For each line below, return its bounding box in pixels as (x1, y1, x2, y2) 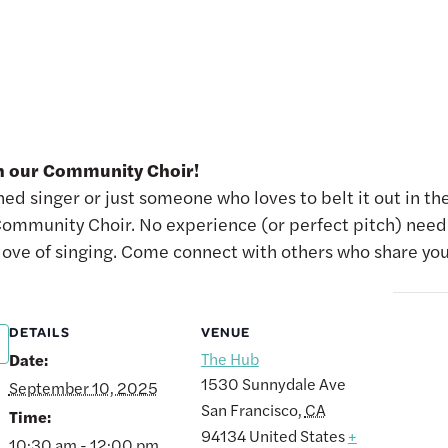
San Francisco (200, 398, 298, 422)
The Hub (200, 347, 259, 371)
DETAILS (8, 323, 70, 341)
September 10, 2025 (8, 376, 158, 400)
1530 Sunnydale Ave (200, 372, 346, 396)
